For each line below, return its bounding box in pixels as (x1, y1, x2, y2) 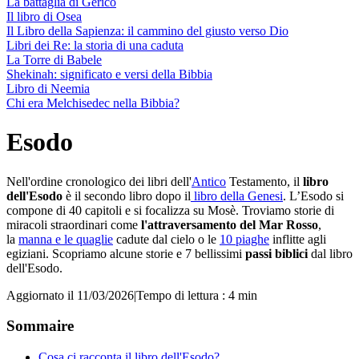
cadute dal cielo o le (113, 232, 220, 246)
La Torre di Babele (6, 52, 102, 67)
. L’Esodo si (283, 188, 344, 203)
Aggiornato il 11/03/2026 (6, 288, 134, 302)
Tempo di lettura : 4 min (136, 288, 257, 302)
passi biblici (245, 246, 311, 260)
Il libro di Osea (6, 9, 82, 23)
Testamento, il (226, 174, 303, 188)
